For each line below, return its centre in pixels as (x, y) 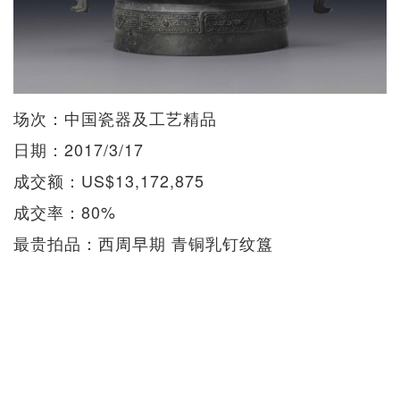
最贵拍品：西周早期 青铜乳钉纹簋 (143, 242)
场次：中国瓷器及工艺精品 (115, 117)
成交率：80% (65, 211)
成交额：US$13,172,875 (109, 180)
